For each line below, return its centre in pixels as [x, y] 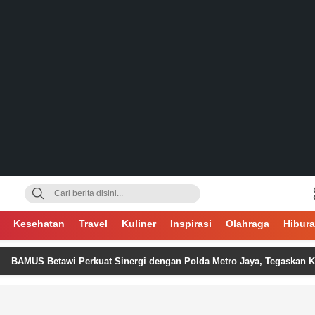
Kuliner [139, 224]
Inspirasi [191, 224]
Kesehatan [39, 224]
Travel [93, 224]
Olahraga [247, 224]
